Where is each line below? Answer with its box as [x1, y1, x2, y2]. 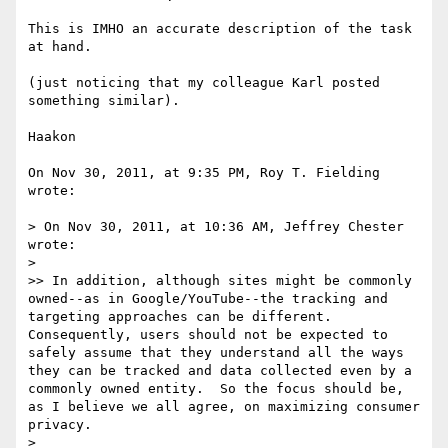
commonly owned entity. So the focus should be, [28, 381, 404, 397]
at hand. [28, 39, 92, 55]
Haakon [28, 129, 76, 145]
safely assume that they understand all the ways [28, 345, 404, 361]
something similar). [28, 93, 188, 109]
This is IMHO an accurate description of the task [28, 21, 412, 37]
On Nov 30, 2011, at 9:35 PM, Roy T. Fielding [28, 165, 380, 181]
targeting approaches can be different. [28, 309, 332, 325]
